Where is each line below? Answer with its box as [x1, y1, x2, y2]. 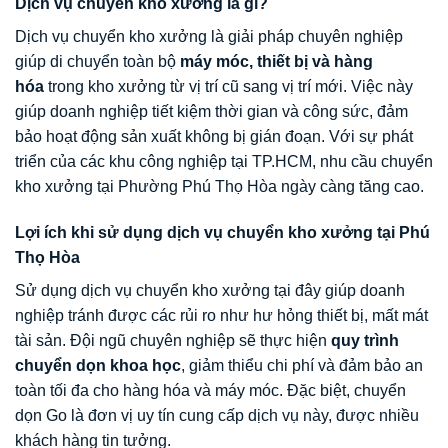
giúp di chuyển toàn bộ [15, 53, 180, 71]
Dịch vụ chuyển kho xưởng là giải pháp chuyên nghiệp [15, 28, 403, 46]
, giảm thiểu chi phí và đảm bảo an [181, 357, 423, 375]
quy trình [331, 332, 399, 350]
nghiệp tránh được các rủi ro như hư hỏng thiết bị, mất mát [15, 307, 428, 325]
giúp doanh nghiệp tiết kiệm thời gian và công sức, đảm [15, 103, 408, 121]
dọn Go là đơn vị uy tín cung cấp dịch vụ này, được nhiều [15, 407, 419, 425]
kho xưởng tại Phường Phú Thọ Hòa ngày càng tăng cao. [15, 178, 424, 196]
